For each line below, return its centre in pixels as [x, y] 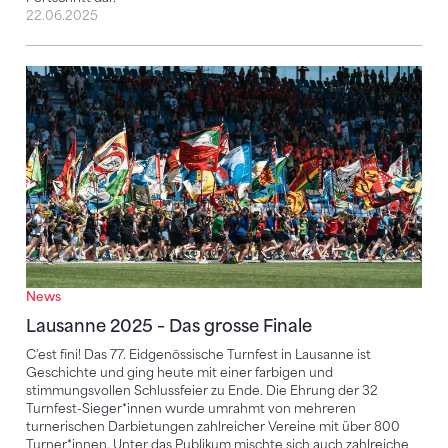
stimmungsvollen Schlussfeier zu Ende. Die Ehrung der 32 [202, 391]
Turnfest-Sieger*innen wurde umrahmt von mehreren [191, 409]
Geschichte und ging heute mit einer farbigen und [179, 373]
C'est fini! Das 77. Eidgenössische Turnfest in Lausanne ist [198, 355]
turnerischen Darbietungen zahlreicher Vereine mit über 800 [213, 427]
